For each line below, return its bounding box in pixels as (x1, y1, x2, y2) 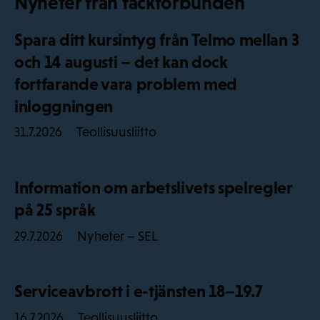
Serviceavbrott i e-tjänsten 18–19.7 (14, 281, 263, 301)
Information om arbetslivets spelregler (14, 178, 293, 198)
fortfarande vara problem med (14, 74, 238, 94)
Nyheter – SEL (77, 228, 158, 244)
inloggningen (14, 96, 114, 116)
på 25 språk (14, 200, 96, 220)
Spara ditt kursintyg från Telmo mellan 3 (14, 30, 299, 50)
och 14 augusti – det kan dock (14, 52, 228, 72)
